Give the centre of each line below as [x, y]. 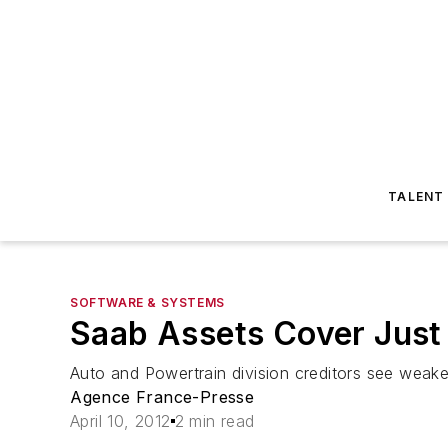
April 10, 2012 [120, 421]
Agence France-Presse [162, 397]
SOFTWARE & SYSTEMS [147, 302]
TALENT [416, 196]
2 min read [214, 421]
